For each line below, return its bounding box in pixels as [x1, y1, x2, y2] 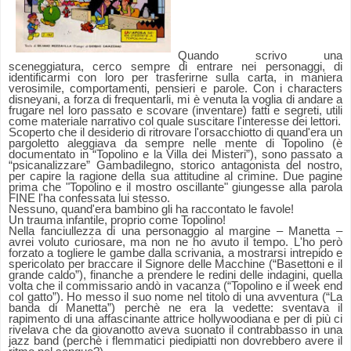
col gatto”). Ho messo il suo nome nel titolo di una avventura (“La [9, 291, 342, 304]
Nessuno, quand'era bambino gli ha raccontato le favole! [9, 203, 294, 216]
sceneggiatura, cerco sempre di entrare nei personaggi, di [9, 60, 342, 74]
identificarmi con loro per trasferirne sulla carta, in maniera [9, 71, 342, 85]
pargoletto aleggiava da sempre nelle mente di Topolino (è [9, 137, 342, 150]
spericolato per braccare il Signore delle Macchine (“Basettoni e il [9, 258, 342, 271]
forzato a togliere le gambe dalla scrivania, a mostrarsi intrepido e [9, 247, 342, 260]
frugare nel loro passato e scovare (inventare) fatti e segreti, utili [9, 104, 342, 118]
